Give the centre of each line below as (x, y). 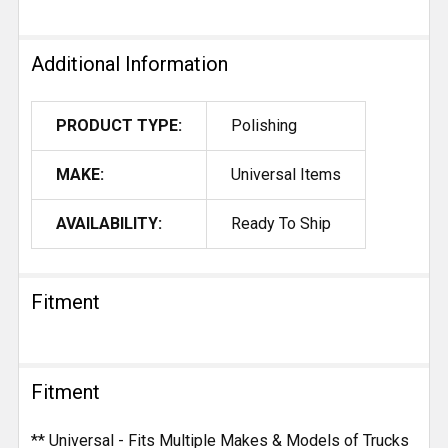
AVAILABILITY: (109, 224)
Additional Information (129, 64)
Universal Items (286, 175)
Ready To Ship (281, 224)
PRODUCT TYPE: (119, 126)
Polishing (264, 126)
